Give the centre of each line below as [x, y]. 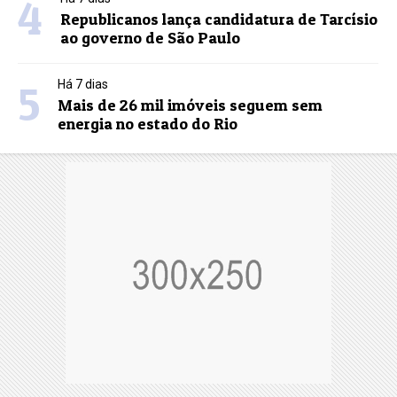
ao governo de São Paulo [151, 38]
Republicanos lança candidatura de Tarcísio [219, 19]
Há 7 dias [83, 85]
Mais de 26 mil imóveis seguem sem [191, 105]
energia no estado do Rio [148, 124]
